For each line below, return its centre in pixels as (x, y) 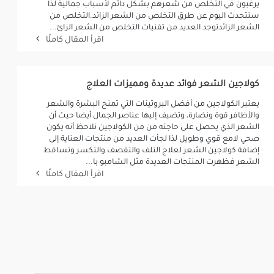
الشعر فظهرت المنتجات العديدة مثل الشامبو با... (172, 163)
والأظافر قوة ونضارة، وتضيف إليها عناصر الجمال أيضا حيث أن (154, 116)
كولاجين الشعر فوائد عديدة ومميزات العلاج (171, 85)
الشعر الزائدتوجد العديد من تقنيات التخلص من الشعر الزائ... (154, 28)
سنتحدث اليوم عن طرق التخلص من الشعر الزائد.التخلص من (154, 17)
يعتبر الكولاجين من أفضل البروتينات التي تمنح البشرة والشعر (153, 105)
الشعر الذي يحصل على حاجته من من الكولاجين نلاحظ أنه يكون (153, 128)
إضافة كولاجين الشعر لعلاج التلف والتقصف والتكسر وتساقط (151, 151)
